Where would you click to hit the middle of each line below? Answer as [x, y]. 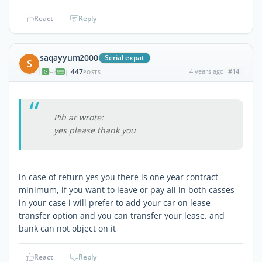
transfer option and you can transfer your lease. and [122, 215]
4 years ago [206, 71]
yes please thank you [95, 130]
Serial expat [124, 57]
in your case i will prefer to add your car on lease [115, 202]
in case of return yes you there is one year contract [118, 177]
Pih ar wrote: [79, 117]
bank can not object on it [67, 228]
